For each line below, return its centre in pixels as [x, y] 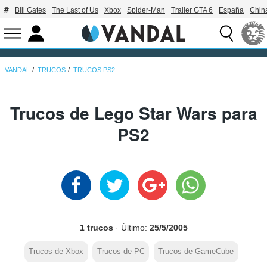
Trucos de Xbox [56, 252]
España [231, 10]
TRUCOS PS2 [94, 70]
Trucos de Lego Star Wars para [133, 113]
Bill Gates [30, 10]
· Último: [131, 228]
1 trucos [96, 228]
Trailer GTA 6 [192, 10]
